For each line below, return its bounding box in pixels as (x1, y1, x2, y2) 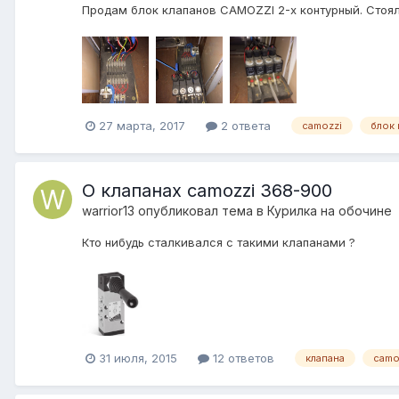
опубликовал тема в (134, 202, 267, 218)
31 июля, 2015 (99, 350, 177, 365)
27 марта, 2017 (99, 118, 185, 133)
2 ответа (217, 118, 271, 133)
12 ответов (209, 350, 274, 365)
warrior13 (82, 202, 134, 218)
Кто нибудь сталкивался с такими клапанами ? (82, 234, 355, 249)
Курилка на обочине (267, 202, 392, 218)
